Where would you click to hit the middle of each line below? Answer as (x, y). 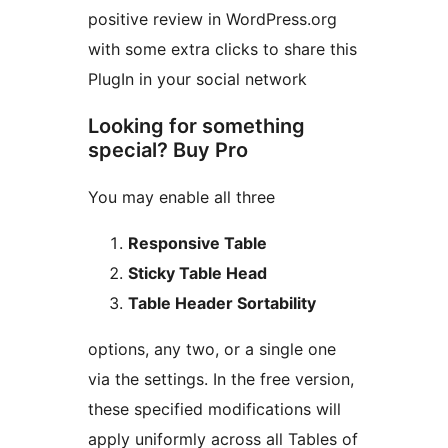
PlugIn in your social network (197, 79)
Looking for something (196, 126)
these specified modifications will (214, 409)
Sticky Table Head (197, 273)
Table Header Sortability (222, 303)
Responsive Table (197, 243)
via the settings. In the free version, (221, 379)
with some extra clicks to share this (222, 49)
